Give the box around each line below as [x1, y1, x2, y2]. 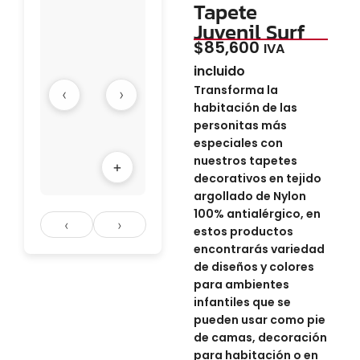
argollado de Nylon [194, 188, 307, 205]
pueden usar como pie [194, 312, 326, 329]
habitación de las [194, 100, 298, 117]
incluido [194, 62, 246, 81]
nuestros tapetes [194, 153, 298, 170]
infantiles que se [194, 294, 292, 311]
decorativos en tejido [194, 170, 322, 187]
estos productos [194, 223, 294, 240]
